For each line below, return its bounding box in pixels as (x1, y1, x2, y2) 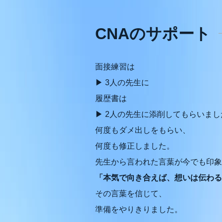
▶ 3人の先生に (95, 78, 149, 87)
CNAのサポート (95, 25, 211, 43)
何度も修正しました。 (95, 142, 174, 150)
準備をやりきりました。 (95, 205, 182, 214)
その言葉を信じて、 (95, 189, 166, 198)
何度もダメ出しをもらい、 (95, 126, 190, 134)
